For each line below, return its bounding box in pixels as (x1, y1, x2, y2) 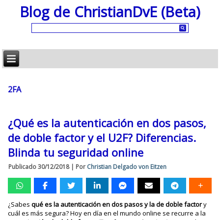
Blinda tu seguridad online (8, 145, 144, 160)
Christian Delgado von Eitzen (87, 163, 167, 171)
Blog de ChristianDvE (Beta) (20, 1, 200, 21)
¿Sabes (8, 200, 32, 209)
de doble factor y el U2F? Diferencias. (8, 130, 196, 145)
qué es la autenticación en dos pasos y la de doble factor (31, 200, 202, 209)
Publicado (8, 163, 37, 171)
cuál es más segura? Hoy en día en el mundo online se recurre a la (8, 209, 206, 218)
